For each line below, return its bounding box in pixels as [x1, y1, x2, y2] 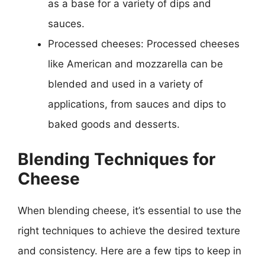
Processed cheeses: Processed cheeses [48, 38, 240, 50]
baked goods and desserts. [48, 118, 180, 130]
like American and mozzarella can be [48, 58, 223, 70]
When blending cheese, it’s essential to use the [18, 204, 241, 216]
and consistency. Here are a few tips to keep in [18, 244, 241, 257]
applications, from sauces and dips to [48, 98, 226, 110]
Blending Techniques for [18, 148, 215, 169]
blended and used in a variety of [48, 78, 203, 90]
